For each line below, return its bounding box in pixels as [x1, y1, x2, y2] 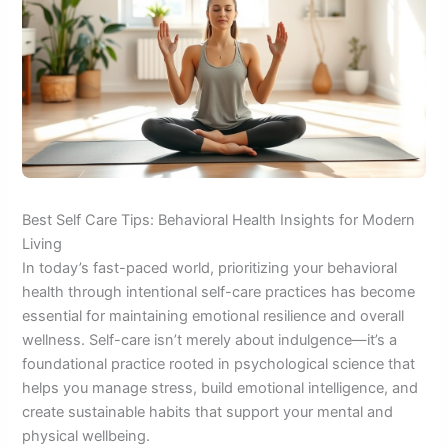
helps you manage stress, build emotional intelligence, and [22, 378, 419, 397]
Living [22, 234, 63, 253]
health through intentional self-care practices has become [22, 282, 416, 301]
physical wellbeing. [22, 426, 151, 445]
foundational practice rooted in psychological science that [22, 354, 416, 373]
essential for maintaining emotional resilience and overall [22, 306, 405, 325]
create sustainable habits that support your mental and [22, 402, 394, 421]
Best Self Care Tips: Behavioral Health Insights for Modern [22, 210, 416, 229]
